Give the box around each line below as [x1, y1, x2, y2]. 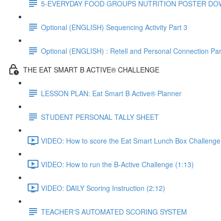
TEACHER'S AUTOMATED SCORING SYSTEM [41, 206, 187, 217]
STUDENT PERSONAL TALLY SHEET [41, 111, 159, 122]
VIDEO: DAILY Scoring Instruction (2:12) [41, 183, 165, 193]
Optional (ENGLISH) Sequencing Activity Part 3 [41, 22, 187, 32]
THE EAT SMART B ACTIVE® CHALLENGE [23, 64, 159, 74]
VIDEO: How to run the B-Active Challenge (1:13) [41, 159, 194, 169]
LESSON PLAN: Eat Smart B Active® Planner [41, 88, 182, 98]
